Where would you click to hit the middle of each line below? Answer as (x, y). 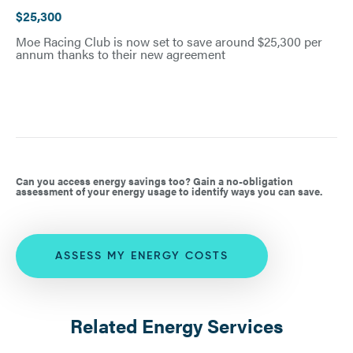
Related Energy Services (176, 325)
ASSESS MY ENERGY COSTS (142, 256)
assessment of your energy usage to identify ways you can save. (169, 191)
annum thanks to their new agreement (121, 54)
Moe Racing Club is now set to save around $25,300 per (169, 41)
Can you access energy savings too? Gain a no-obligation (154, 181)
